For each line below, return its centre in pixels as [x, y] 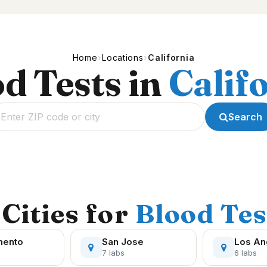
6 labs [246, 253]
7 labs [113, 253]
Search [245, 117]
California [171, 58]
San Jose [122, 242]
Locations [123, 58]
